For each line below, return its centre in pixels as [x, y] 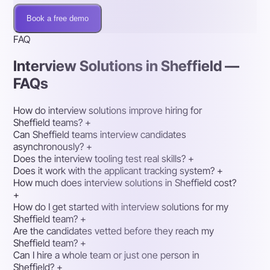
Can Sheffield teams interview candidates [100, 135]
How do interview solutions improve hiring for [108, 111]
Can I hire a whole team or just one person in [107, 255]
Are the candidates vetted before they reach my [114, 231]
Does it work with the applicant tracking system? [114, 171]
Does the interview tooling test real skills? [100, 159]
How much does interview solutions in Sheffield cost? [125, 183]
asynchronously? [49, 147]
